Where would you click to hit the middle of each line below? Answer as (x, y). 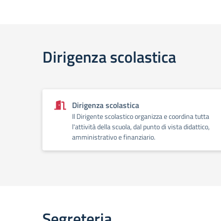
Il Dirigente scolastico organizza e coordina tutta (141, 116)
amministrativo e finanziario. (114, 137)
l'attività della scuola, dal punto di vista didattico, (141, 127)
